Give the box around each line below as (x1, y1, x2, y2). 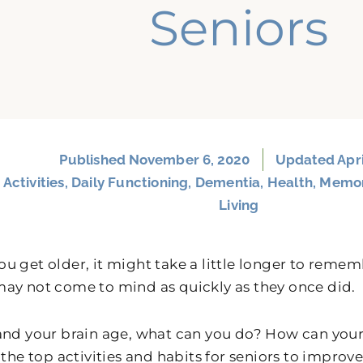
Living (219, 197, 259, 214)
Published (58, 152, 129, 169)
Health (267, 174, 313, 191)
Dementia (194, 174, 261, 191)
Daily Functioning (70, 174, 189, 191)
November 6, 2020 (128, 152, 250, 169)
